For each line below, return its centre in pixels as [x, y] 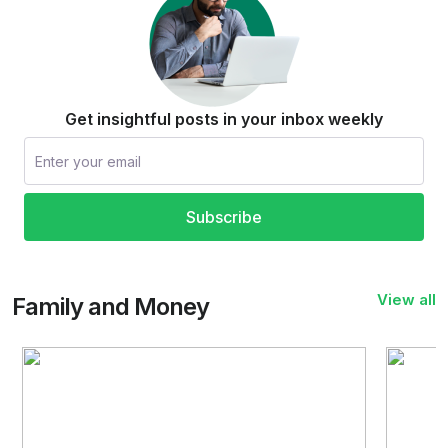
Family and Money [110, 307]
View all [407, 300]
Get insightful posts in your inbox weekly [224, 119]
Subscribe [224, 217]
